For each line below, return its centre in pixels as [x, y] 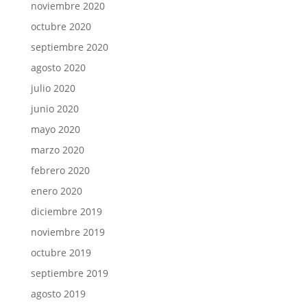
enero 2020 [56, 191]
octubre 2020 [61, 26]
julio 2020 [53, 88]
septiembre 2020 [69, 47]
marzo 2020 [57, 149]
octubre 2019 [61, 252]
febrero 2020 [60, 170]
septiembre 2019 [69, 273]
